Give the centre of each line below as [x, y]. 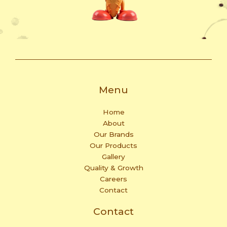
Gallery [113, 157]
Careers [113, 179]
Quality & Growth [113, 168]
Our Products [113, 146]
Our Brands [113, 135]
